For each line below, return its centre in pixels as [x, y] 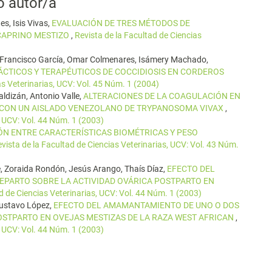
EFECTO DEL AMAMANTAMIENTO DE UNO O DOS [146, 205]
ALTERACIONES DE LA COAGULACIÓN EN [162, 96]
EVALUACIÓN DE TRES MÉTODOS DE [121, 23]
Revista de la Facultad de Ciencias [138, 35]
